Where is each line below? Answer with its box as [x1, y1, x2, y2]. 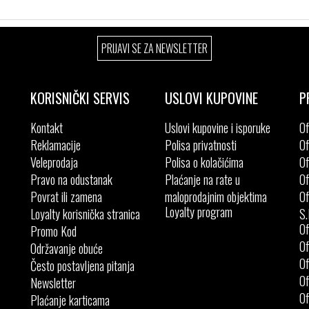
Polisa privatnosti [165, 136, 237, 154]
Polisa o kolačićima [165, 153, 243, 171]
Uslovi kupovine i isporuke [165, 119, 270, 137]
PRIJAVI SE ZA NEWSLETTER [101, 40, 208, 57]
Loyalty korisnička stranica [30, 205, 140, 223]
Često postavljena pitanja [30, 257, 134, 275]
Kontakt [30, 119, 63, 137]
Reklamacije [30, 136, 81, 154]
